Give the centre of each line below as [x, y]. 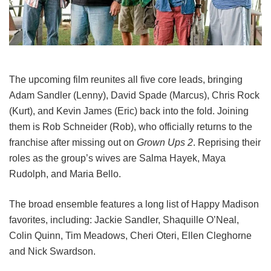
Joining [233, 111]
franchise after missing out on [73, 143]
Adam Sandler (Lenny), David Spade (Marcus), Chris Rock [134, 96]
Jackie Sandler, [129, 220]
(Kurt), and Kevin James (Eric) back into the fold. [112, 111]
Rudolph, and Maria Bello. [65, 174]
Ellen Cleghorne [217, 236]
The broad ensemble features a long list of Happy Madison [134, 204]
